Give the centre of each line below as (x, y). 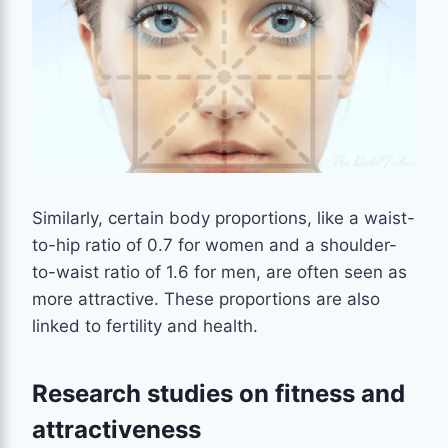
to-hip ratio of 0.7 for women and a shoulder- (214, 244)
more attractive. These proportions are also (206, 298)
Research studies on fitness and (218, 393)
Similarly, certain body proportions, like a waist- (223, 217)
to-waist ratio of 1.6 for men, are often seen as (219, 271)
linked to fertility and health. (150, 325)
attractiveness (116, 429)
